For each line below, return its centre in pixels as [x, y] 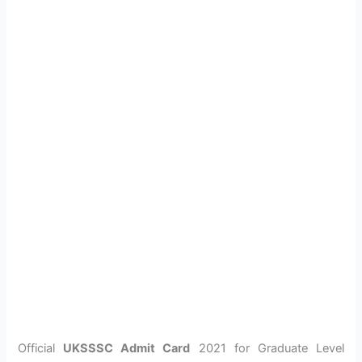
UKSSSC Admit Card [127, 349]
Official [41, 349]
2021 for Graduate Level [267, 349]
